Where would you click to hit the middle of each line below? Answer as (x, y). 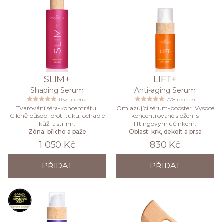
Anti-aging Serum (165, 90)
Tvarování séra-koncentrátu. (57, 108)
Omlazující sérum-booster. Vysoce (165, 108)
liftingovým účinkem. (165, 124)
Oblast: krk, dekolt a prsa (165, 132)
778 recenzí (181, 100)
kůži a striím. (57, 124)
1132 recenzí (73, 100)
